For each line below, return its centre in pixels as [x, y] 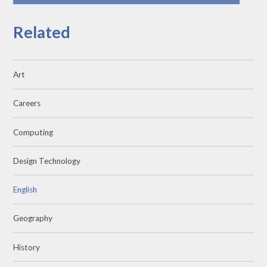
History [27, 247]
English [25, 190]
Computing [33, 132]
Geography [33, 218]
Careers [27, 103]
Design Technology [47, 161]
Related [42, 32]
